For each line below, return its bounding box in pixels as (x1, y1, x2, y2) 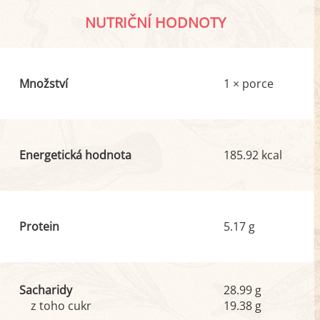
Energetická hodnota (19, 147, 131, 163)
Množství (19, 76, 68, 91)
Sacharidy (19, 282, 72, 298)
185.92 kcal (224, 147, 283, 163)
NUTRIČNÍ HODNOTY (85, 13, 226, 32)
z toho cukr (30, 298, 91, 314)
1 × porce (224, 76, 274, 91)
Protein (19, 219, 59, 234)
